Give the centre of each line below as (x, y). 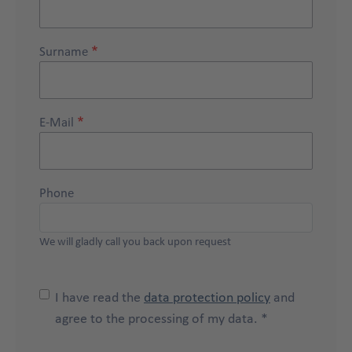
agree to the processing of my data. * (161, 317)
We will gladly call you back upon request (135, 241)
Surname (64, 50)
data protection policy (207, 296)
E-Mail (57, 121)
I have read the (99, 296)
